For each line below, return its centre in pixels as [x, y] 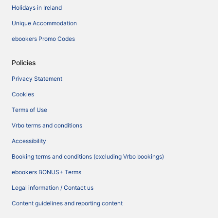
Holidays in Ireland [37, 7]
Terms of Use [29, 109]
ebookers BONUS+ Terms [46, 172]
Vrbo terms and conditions [47, 125]
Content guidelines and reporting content [67, 203]
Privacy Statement [37, 78]
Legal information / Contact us [53, 187]
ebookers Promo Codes [43, 38]
